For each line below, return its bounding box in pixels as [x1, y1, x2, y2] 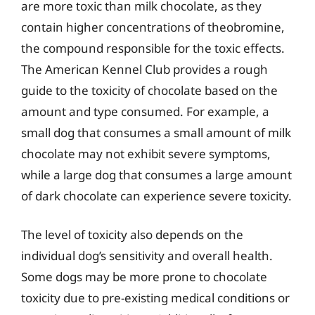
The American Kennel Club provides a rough [21, 60, 268, 77]
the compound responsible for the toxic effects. [21, 39, 285, 56]
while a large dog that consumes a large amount [21, 166, 292, 183]
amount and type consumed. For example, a [21, 103, 269, 120]
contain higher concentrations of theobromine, [21, 18, 285, 35]
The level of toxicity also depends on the [21, 226, 243, 243]
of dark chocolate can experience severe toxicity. [21, 187, 292, 204]
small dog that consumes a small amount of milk [21, 124, 291, 141]
